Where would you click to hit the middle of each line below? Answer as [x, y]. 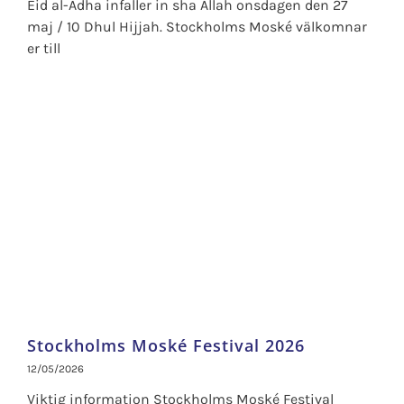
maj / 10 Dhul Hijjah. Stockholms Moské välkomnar [197, 27]
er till [43, 49]
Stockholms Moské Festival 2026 [165, 345]
